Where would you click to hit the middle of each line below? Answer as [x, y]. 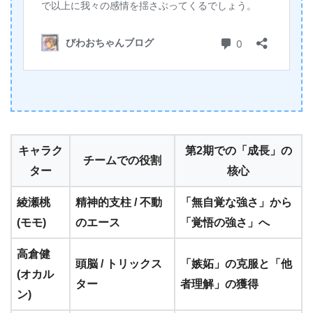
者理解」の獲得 [219, 284]
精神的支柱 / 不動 [119, 202]
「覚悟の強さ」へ [225, 222]
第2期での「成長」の [238, 150]
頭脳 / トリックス [119, 263]
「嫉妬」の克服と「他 [236, 263]
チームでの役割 [122, 160]
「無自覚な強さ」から [236, 202]
